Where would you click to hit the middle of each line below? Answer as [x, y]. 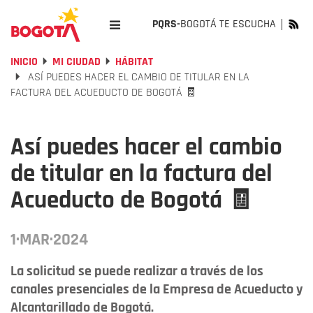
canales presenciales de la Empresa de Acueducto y [156, 289]
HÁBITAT [134, 62]
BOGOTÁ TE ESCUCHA [228, 24]
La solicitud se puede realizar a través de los [137, 271]
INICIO [24, 62]
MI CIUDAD [77, 62]
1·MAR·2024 [49, 240]
